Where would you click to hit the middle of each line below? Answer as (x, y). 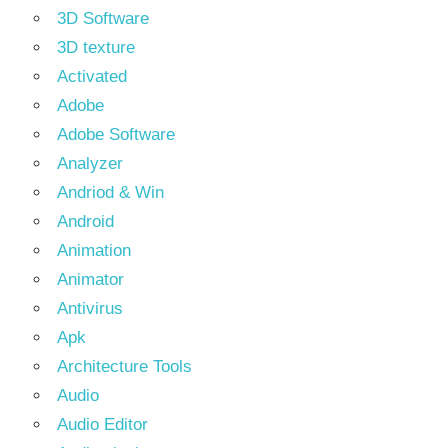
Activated (92, 76)
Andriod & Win (110, 192)
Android (85, 221)
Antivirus (90, 308)
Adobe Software (116, 134)
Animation (94, 250)
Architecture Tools (124, 366)
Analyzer (90, 163)
